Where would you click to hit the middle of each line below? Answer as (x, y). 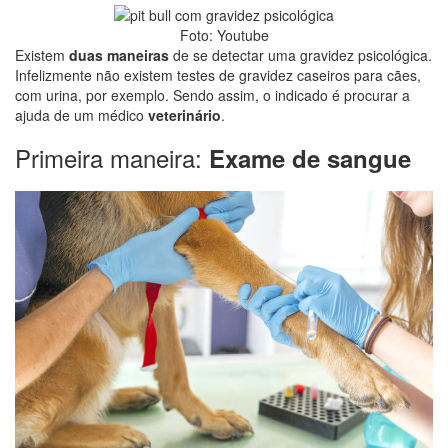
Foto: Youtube (224, 35)
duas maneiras (119, 55)
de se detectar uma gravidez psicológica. (300, 55)
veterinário (184, 115)
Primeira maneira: (112, 157)
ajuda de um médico (81, 115)
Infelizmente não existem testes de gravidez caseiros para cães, (218, 75)
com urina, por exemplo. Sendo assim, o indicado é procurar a (212, 95)
